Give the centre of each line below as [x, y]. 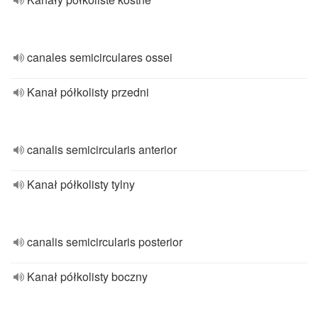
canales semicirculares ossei [100, 57]
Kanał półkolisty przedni [88, 92]
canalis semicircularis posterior [105, 242]
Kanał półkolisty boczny [87, 276]
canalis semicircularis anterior [102, 149]
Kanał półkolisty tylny [81, 184]
